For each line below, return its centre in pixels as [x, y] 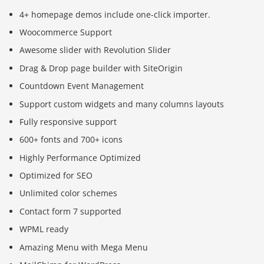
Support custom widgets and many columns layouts [122, 104]
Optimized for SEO [56, 176]
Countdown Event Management [82, 86]
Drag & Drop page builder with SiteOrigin [101, 68]
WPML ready [44, 229]
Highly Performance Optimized [80, 157]
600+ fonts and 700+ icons [71, 140]
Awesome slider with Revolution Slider [95, 50]
